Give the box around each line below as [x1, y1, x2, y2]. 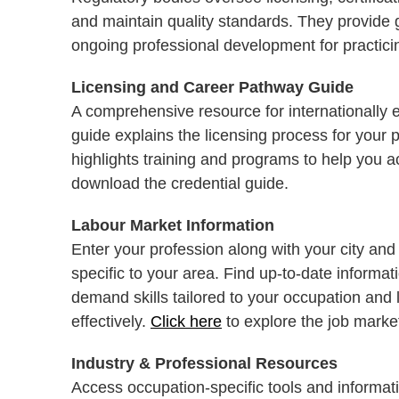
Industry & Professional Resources [71, 354, 338, 373]
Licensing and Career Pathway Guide [71, 78, 354, 97]
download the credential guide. [71, 175, 289, 193]
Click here [151, 313, 222, 331]
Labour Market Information [71, 216, 274, 235]
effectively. [71, 313, 151, 331]
